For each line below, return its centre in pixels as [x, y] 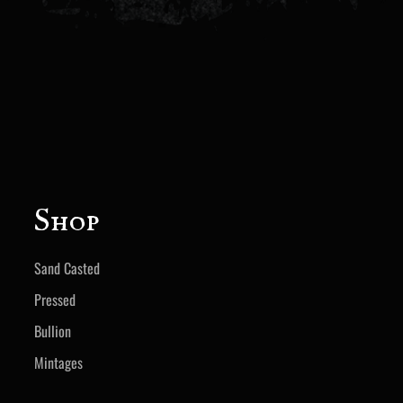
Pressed [54, 299]
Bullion [52, 331]
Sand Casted [67, 268]
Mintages [58, 362]
